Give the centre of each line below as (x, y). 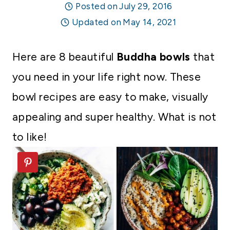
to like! (30, 137)
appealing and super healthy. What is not (114, 117)
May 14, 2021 (150, 22)
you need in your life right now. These (107, 76)
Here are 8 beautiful (64, 56)
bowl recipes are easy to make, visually (110, 97)
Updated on (97, 22)
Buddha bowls (153, 56)
